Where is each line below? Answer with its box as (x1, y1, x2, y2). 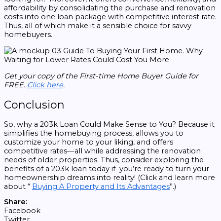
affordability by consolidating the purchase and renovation (4, 3, 216, 13)
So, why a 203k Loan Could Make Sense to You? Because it (4, 119, 215, 129)
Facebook (4, 206, 40, 216)
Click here (27, 80, 63, 89)
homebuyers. (4, 30, 52, 39)
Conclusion (4, 98, 65, 111)
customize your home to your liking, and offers (4, 137, 173, 147)
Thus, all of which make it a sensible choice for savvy (4, 21, 191, 31)
